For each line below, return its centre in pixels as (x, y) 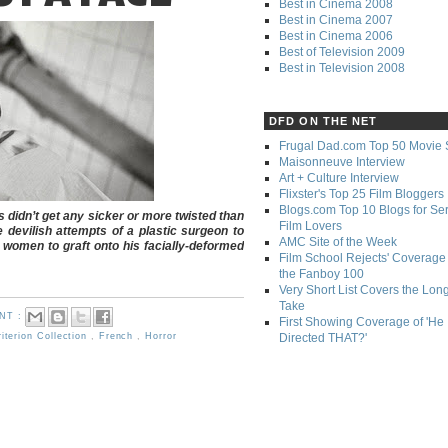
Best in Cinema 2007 (336, 19)
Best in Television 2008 (342, 67)
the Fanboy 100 (321, 274)
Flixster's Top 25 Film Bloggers (361, 194)
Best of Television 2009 (342, 51)
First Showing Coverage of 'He (361, 322)
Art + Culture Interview (339, 178)
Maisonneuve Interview (342, 162)
